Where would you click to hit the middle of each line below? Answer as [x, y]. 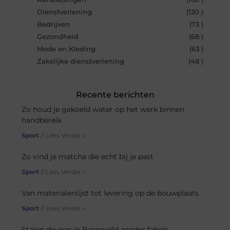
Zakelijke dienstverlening [81, 61]
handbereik [42, 120]
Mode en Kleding [66, 49]
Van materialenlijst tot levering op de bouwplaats [110, 193]
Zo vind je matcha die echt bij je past [88, 156]
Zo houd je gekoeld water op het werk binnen [103, 109]
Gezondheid [58, 36]
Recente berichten [115, 94]
